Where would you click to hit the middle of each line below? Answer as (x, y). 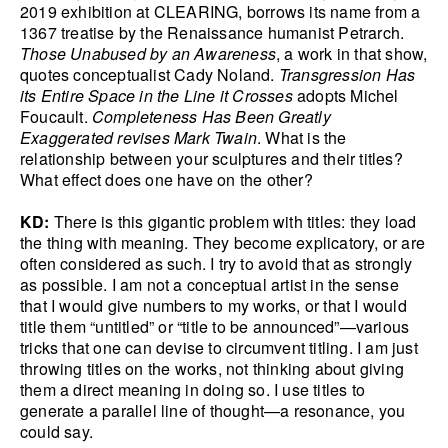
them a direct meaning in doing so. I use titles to (193, 390)
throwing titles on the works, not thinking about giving (212, 369)
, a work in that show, (352, 54)
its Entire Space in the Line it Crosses (156, 96)
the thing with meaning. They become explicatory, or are (223, 243)
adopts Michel (345, 96)
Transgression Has (347, 75)
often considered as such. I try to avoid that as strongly (216, 264)
